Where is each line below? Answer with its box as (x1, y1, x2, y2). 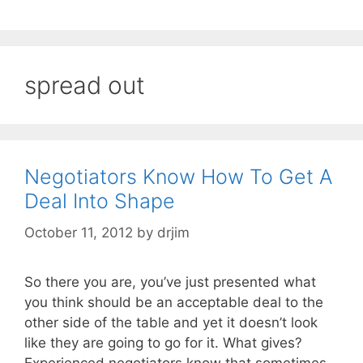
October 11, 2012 (24, 224, 133, 241)
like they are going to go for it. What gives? (24, 334, 302, 351)
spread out (24, 70, 145, 100)
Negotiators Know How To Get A (24, 164, 332, 190)
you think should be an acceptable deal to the (24, 293, 323, 310)
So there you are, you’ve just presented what (24, 273, 316, 290)
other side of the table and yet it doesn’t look (24, 314, 318, 331)
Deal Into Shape (24, 189, 175, 214)
